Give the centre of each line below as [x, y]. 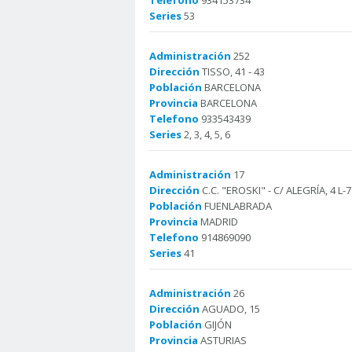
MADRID [218, 222]
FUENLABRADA [237, 206]
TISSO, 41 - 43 [232, 71]
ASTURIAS [222, 340]
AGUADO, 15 [230, 309]
